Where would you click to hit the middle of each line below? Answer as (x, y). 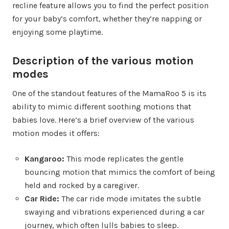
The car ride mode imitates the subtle (130, 199)
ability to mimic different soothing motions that (102, 107)
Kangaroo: (44, 159)
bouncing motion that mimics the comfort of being (120, 172)
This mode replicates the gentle (124, 159)
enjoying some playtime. (58, 32)
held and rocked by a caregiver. (82, 186)
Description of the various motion (103, 61)
